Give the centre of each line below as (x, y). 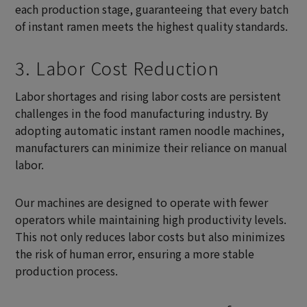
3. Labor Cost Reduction (117, 68)
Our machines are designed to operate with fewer (142, 202)
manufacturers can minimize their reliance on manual (151, 147)
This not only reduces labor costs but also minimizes (150, 236)
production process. (67, 270)
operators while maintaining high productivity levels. (151, 219)
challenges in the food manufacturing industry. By (142, 113)
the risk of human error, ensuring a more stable (135, 253)
